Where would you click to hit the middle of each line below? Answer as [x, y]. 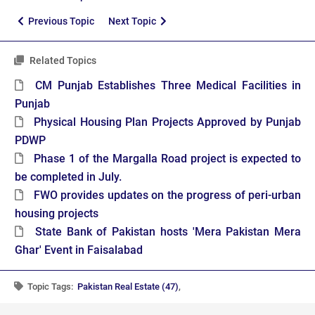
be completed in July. [68, 177]
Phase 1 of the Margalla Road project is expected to [167, 159]
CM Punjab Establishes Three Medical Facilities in [168, 86]
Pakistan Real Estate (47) [128, 287]
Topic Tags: [51, 287]
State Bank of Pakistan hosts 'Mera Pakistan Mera [168, 232]
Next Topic [134, 21]
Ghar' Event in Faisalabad [79, 250]
